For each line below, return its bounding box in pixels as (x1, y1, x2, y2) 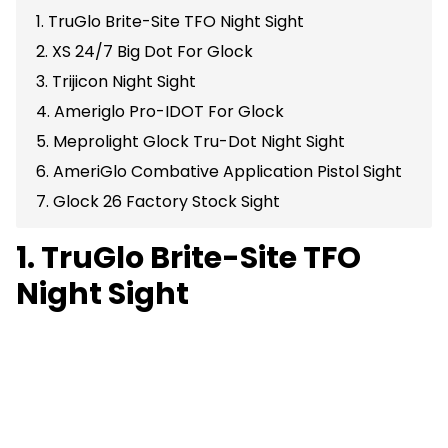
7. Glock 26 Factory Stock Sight (36, 190, 280, 214)
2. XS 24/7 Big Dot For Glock (36, 40, 253, 64)
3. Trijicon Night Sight (36, 70, 196, 94)
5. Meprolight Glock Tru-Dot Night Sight (36, 130, 345, 154)
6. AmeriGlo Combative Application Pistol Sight (36, 160, 402, 184)
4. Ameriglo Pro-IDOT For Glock (36, 100, 284, 124)
